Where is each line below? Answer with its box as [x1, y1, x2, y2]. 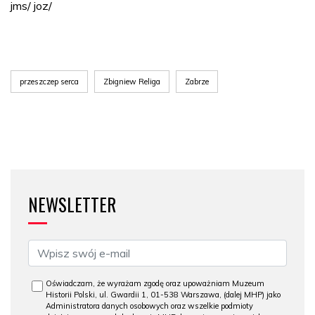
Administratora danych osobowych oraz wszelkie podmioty [46, 300, 253, 311]
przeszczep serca [20, 76, 79, 86]
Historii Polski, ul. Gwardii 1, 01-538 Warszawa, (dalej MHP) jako [46, 289, 281, 300]
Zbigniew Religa [103, 76, 160, 86]
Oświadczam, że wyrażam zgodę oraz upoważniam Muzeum [46, 278, 264, 288]
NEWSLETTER [28, 191, 116, 217]
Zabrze [185, 76, 209, 86]
